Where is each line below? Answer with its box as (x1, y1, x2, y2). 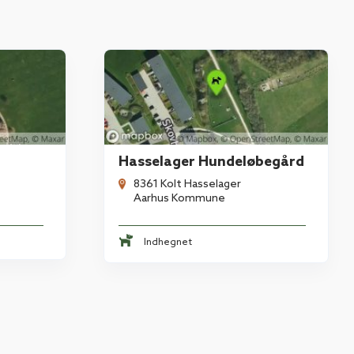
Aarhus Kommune (134, 191, 226, 205)
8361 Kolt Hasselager (134, 177, 242, 191)
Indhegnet (144, 236, 193, 248)
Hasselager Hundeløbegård (119, 153, 305, 171)
